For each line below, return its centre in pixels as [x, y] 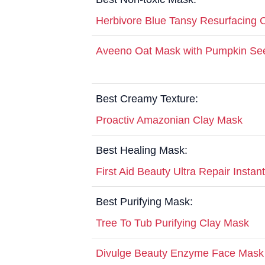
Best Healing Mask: [142, 150]
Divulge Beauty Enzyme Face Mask [180, 253]
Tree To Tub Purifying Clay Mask [172, 223]
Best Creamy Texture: [147, 98]
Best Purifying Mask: [144, 201]
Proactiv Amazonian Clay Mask [169, 120]
